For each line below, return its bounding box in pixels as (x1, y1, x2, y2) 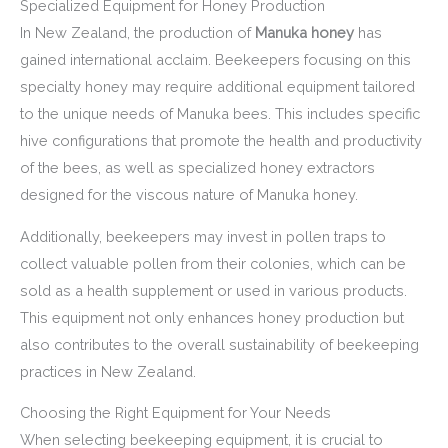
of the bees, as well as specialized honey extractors (20, 159, 375, 177)
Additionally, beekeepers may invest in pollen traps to (20, 227, 386, 245)
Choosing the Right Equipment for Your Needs (20, 404, 331, 422)
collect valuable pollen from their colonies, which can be (20, 254, 406, 272)
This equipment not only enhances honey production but (20, 308, 404, 326)
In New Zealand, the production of (20, 24, 255, 42)
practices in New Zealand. (20, 362, 196, 380)
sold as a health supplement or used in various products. (20, 281, 407, 299)
